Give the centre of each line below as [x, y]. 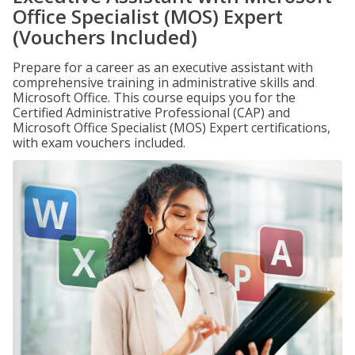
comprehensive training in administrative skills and [164, 82]
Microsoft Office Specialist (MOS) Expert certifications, [172, 128]
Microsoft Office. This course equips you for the [154, 97]
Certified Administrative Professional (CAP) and [151, 113]
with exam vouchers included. [99, 143]
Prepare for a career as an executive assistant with [163, 67]
